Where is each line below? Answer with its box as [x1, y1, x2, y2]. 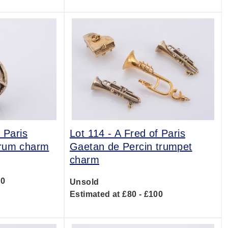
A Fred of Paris [114, 128, 185, 139]
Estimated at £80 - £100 [69, 190, 163, 198]
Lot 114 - [69, 128, 115, 139]
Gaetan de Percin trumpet [69, 141, 192, 152]
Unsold [69, 178, 99, 186]
